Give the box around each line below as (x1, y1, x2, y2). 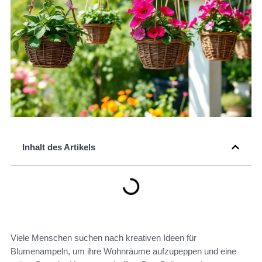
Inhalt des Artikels (22, 142, 95, 153)
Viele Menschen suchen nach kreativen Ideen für (11, 233, 196, 243)
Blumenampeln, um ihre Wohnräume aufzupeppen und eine (11, 246, 236, 257)
